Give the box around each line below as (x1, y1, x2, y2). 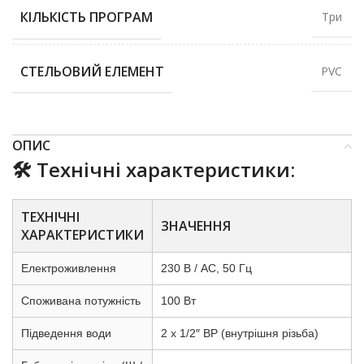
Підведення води (21, 327, 111, 340)
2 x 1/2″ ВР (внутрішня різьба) (161, 327, 318, 340)
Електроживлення (21, 262, 116, 275)
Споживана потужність (21, 294, 141, 308)
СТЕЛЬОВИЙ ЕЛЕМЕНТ (20, 62, 164, 80)
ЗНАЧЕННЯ (161, 217, 231, 236)
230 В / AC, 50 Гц (161, 262, 252, 275)
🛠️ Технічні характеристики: (12, 156, 295, 184)
